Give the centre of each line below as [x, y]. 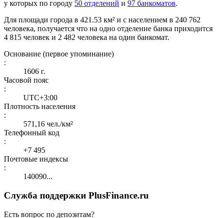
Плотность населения [40, 107]
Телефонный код [32, 133]
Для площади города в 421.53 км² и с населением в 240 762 [102, 20]
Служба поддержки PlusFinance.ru [76, 196]
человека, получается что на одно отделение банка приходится [108, 29]
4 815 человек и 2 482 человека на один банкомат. [87, 37]
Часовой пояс [26, 80]
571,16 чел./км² [48, 124]
